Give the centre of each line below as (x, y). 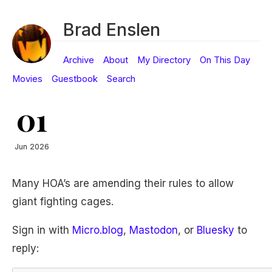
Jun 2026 (32, 147)
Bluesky (216, 230)
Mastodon (154, 230)
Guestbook (75, 79)
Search (121, 79)
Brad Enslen (112, 29)
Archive (79, 60)
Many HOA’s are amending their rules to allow (123, 183)
